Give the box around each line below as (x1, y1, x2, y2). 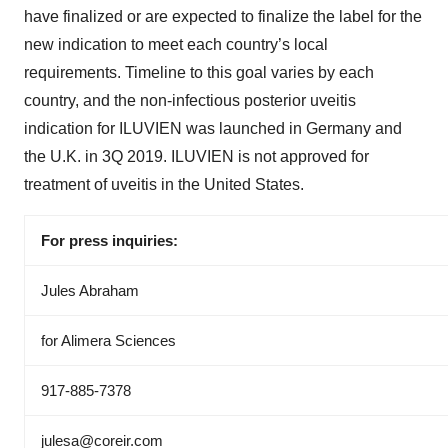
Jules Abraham (41, 281, 139, 299)
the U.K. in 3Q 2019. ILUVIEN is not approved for (24, 147, 369, 165)
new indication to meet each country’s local (24, 35, 328, 53)
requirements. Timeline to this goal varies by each (24, 63, 374, 81)
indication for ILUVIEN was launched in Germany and (24, 119, 402, 137)
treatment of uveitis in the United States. (24, 175, 304, 193)
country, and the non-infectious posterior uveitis (24, 91, 356, 109)
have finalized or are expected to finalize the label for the (24, 7, 422, 25)
